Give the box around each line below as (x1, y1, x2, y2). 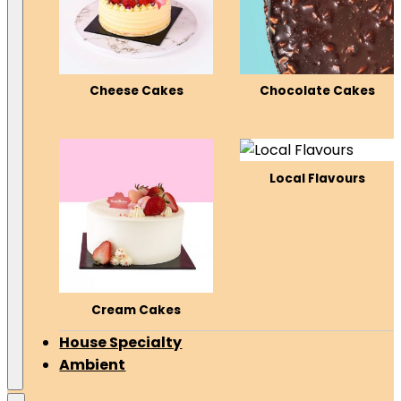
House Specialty (59, 332, 183, 354)
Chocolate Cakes (259, 82, 375, 100)
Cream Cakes (91, 301, 182, 319)
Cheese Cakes (89, 82, 183, 100)
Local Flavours (269, 169, 365, 187)
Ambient (59, 354, 126, 376)
